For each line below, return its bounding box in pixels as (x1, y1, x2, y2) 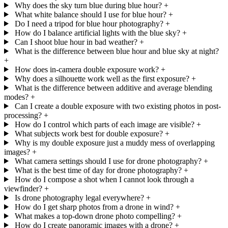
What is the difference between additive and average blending (14, 83, 212, 92)
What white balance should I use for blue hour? (14, 10, 166, 19)
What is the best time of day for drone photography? (14, 165, 182, 175)
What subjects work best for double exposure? (14, 129, 163, 138)
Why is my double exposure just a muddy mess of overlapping (14, 138, 215, 147)
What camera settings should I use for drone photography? (14, 156, 202, 165)
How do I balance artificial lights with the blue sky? (14, 28, 180, 37)
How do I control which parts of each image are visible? (14, 120, 194, 129)
